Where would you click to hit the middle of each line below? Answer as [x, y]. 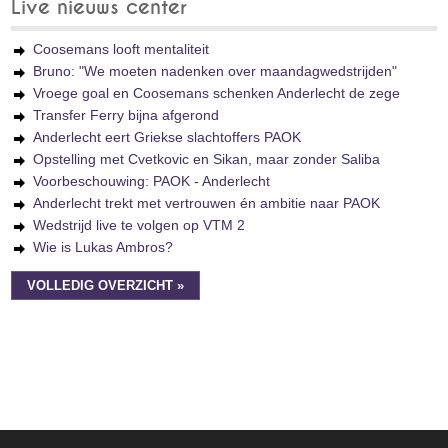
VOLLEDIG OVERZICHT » [106, 286]
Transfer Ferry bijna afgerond [126, 115]
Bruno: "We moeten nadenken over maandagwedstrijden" [215, 71]
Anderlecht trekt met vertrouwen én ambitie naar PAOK [207, 203]
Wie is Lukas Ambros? [103, 247]
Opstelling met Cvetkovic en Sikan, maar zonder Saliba [207, 159]
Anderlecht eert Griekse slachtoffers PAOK [167, 137]
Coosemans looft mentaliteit [121, 49]
